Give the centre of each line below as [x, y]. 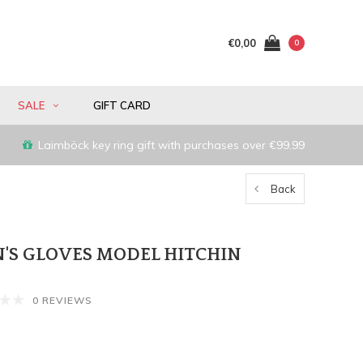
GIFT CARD [122, 106]
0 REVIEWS [62, 300]
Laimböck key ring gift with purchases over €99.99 [171, 145]
